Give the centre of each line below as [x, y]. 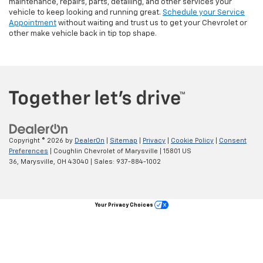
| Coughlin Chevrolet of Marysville [103, 60]
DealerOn [90, 49]
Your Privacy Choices [124, 114]
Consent [233, 49]
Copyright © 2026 [37, 49]
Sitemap [124, 49]
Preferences [28, 60]
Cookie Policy [192, 49]
